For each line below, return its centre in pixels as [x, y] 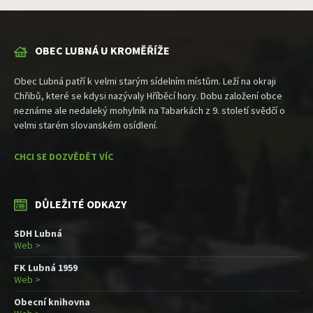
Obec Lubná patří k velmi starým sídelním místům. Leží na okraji [145, 81]
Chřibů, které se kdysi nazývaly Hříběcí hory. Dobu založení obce [148, 96]
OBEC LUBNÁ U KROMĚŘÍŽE [102, 51]
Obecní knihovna [52, 302]
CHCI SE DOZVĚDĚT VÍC [64, 157]
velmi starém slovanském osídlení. [86, 125]
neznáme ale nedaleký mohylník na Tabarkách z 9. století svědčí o [150, 111]
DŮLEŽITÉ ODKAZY [81, 204]
